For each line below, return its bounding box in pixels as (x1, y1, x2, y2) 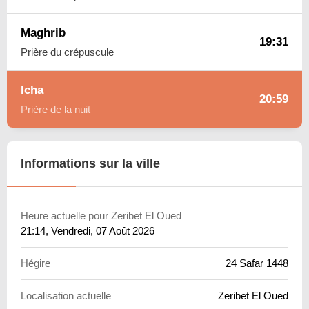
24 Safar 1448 (226, 257, 288, 269)
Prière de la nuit (21, 103, 90, 115)
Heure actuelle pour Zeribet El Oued (21, 209, 181, 221)
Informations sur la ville (21, 156, 160, 170)
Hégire (21, 257, 50, 269)
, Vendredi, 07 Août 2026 (46, 224, 154, 237)
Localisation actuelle (21, 289, 111, 301)
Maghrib (21, 26, 66, 39)
